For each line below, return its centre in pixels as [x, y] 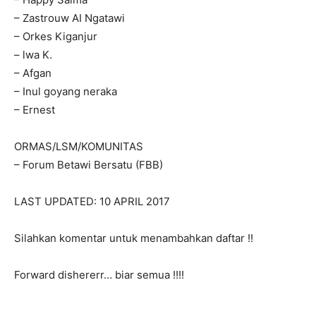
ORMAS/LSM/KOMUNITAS [79, 147]
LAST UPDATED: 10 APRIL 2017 [92, 202]
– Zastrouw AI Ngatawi [69, 18]
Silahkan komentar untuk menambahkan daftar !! [134, 238]
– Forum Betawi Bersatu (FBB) [89, 165]
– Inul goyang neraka [66, 92]
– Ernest [35, 110]
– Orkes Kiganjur [56, 37]
